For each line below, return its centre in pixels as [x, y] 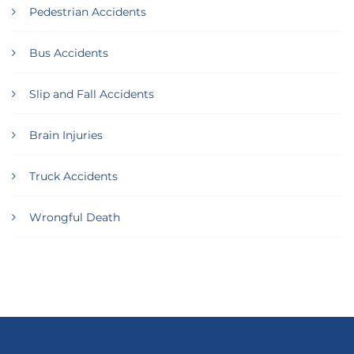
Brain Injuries [66, 135]
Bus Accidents [69, 53]
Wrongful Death [75, 217]
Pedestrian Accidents [88, 11]
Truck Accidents [73, 176]
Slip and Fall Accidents [92, 94]
